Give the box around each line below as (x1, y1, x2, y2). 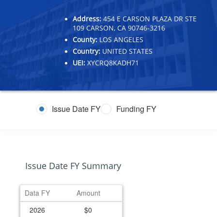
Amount (76, 187, 100, 198)
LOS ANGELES (97, 34, 143, 44)
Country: (73, 46, 100, 56)
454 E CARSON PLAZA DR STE (101, 14, 197, 23)
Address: (73, 14, 101, 23)
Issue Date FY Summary (25, 159, 121, 171)
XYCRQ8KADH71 (85, 58, 139, 67)
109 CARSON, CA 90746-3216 (73, 23, 165, 32)
